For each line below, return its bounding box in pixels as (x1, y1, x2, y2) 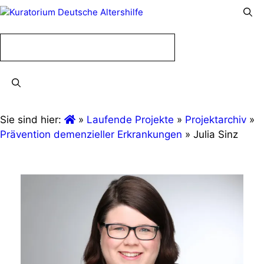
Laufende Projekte (87, 113, 174, 126)
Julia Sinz (193, 128, 238, 140)
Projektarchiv (185, 113, 246, 126)
